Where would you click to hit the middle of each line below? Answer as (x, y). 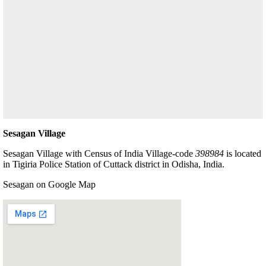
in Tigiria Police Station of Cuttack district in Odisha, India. (114, 164)
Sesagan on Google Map (49, 184)
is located (243, 153)
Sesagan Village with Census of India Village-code (99, 153)
